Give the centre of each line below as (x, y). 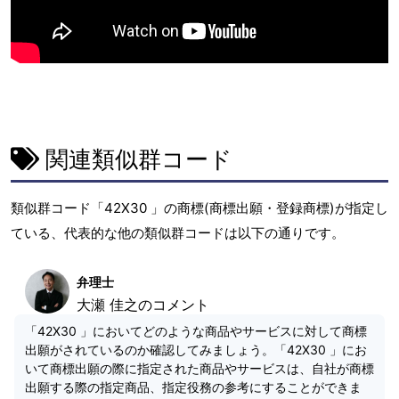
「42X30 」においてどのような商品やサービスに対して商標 (196, 330)
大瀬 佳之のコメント (143, 304)
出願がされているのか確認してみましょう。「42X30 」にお (196, 349)
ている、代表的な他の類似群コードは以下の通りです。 (178, 232)
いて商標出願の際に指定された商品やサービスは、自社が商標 (199, 368)
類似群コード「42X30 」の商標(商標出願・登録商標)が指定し (199, 208)
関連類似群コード (136, 159)
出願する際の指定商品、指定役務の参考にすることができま (193, 387)
